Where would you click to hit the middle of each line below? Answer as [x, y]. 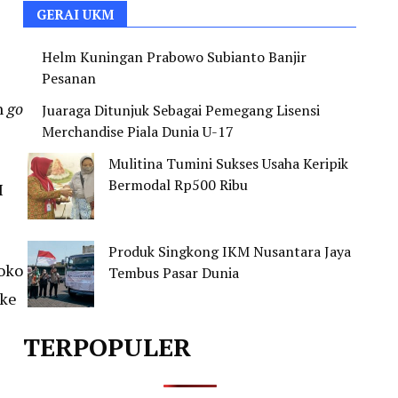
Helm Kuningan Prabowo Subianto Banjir [174, 57]
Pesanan [69, 78]
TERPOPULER [107, 347]
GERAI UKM [75, 14]
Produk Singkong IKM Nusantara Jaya [230, 251]
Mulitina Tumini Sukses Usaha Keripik [228, 163]
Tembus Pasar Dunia [174, 273]
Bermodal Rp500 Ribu [178, 185]
